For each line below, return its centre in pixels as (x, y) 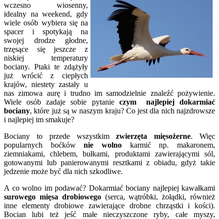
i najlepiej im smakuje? (39, 119)
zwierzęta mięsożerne (153, 136)
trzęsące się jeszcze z (46, 49)
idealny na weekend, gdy (46, 14)
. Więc (203, 136)
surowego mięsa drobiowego (53, 197)
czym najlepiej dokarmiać (167, 102)
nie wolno (103, 145)
